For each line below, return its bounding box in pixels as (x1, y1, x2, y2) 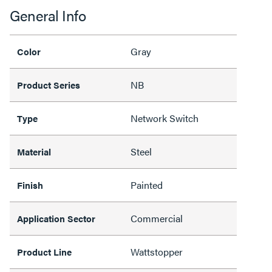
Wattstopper (131, 244, 183, 259)
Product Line (17, 245, 72, 258)
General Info (10, 4, 86, 25)
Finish (17, 178, 43, 191)
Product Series (17, 78, 80, 91)
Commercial (131, 211, 183, 225)
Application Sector (17, 211, 95, 225)
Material (17, 144, 51, 158)
